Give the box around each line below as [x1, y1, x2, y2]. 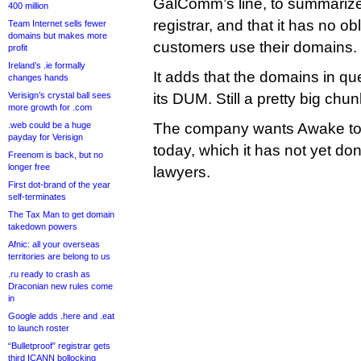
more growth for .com [8, 102, 92, 112]
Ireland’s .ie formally [8, 60, 85, 70]
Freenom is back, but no [8, 150, 103, 160]
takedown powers [8, 222, 77, 231]
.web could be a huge [8, 120, 91, 130]
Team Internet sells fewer [8, 19, 106, 28]
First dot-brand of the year [8, 180, 110, 189]
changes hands [8, 73, 68, 82]
